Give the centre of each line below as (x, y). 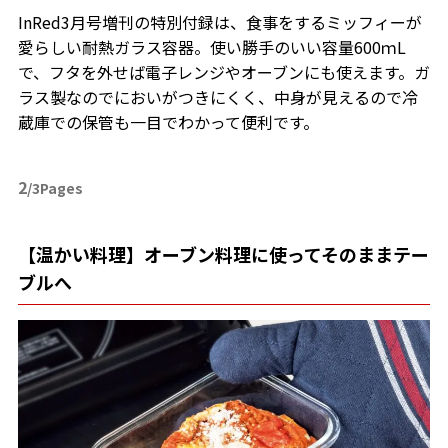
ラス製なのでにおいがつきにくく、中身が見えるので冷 (217, 97)
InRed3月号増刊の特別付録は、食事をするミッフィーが (219, 22)
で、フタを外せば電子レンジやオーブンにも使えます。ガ (223, 72)
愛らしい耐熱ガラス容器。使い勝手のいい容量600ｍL (211, 47)
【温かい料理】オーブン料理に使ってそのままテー (223, 254)
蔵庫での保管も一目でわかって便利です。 (168, 122)
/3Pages (54, 188)
